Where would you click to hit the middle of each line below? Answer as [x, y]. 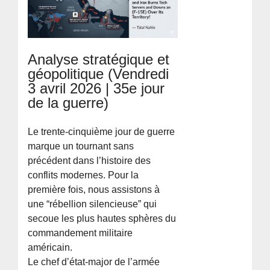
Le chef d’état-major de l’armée [94, 262]
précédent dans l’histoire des [89, 160]
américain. [50, 247]
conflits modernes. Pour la [83, 175]
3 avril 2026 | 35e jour [96, 88]
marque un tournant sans [81, 146]
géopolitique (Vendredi [99, 74]
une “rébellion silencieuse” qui [93, 204]
